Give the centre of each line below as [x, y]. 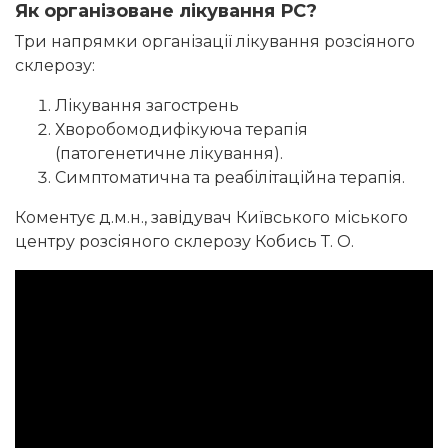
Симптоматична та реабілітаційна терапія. [230, 178]
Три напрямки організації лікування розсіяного [215, 42]
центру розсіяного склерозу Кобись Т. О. [184, 242]
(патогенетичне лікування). [169, 154]
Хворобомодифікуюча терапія [181, 130]
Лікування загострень [147, 106]
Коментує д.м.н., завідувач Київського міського [211, 218]
